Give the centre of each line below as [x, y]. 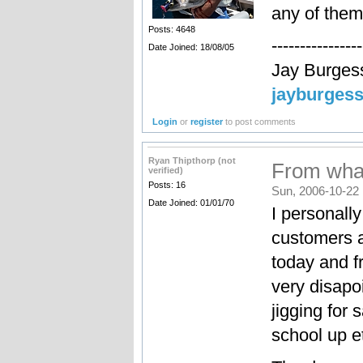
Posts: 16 [167, 184]
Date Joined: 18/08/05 [191, 47]
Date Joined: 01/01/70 [191, 203]
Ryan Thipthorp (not [192, 161]
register [207, 122]
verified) [165, 171]
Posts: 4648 [171, 30]
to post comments [260, 122]
